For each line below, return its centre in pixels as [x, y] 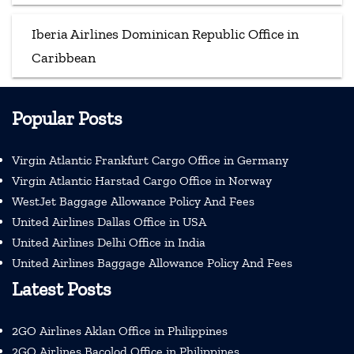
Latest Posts [62, 288]
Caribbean [64, 57]
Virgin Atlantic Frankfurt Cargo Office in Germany [150, 160]
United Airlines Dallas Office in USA [109, 221]
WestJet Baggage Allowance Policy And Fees [133, 201]
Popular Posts [67, 118]
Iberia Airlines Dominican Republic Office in [165, 34]
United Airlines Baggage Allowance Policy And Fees [152, 262]
